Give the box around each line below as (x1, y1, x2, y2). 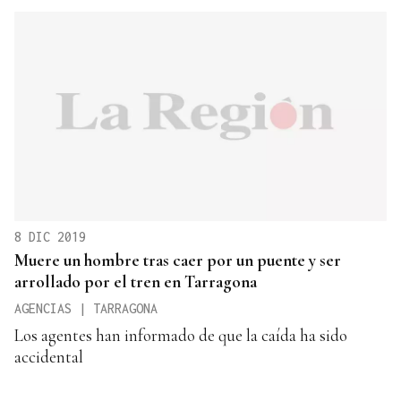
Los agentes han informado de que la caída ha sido (14, 324, 347, 346)
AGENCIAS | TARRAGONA (14, 300, 158, 316)
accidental (14, 346, 83, 367)
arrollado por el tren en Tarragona (14, 270, 257, 292)
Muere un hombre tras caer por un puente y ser (14, 249, 341, 270)
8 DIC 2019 (14, 228, 86, 244)
